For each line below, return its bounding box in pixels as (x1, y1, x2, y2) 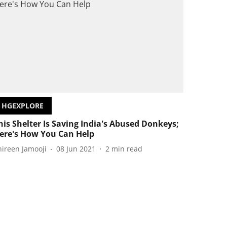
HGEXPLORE (2, 100, 44, 110)
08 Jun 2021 (56, 144, 96, 154)
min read (111, 144, 143, 154)
